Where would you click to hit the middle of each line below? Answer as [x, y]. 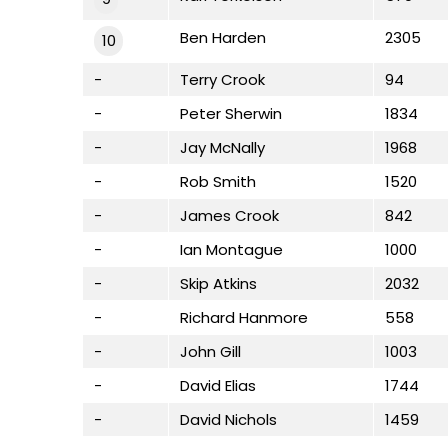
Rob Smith [218, 181]
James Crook [229, 215]
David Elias [218, 385]
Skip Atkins [218, 283]
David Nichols [228, 419]
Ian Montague [231, 249]
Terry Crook [222, 79]
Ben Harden [223, 37]
